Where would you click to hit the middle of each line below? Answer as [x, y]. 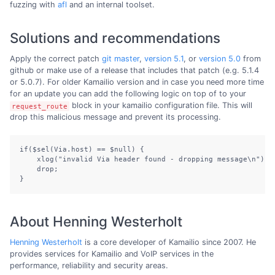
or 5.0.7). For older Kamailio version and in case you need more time [137, 82]
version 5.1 [164, 59]
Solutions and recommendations [115, 38]
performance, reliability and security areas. [89, 265]
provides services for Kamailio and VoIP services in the [112, 254]
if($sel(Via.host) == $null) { [82, 149]
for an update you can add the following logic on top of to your [128, 94]
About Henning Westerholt [96, 221]
